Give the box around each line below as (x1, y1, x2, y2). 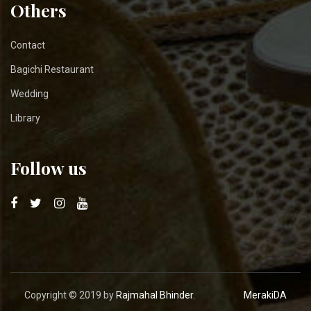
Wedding (10, 88, 49, 100)
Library (10, 112, 40, 124)
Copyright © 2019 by (24, 289, 116, 301)
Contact (10, 40, 45, 51)
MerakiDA (244, 289, 287, 301)
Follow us (10, 156, 87, 180)
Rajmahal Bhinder (116, 289, 193, 301)
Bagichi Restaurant (10, 64, 94, 76)
